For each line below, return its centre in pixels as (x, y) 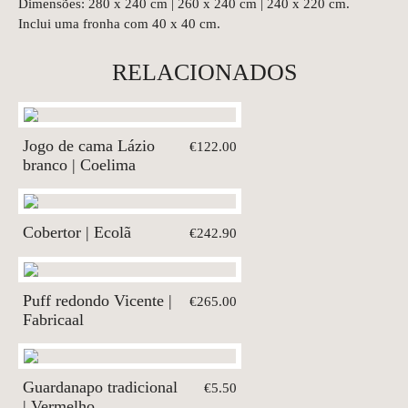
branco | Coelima (79, 164)
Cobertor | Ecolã (77, 232)
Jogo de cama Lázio (89, 145)
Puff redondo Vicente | (97, 300)
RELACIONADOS (204, 72)
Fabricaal (53, 319)
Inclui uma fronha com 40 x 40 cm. (119, 23)
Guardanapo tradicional (100, 387)
